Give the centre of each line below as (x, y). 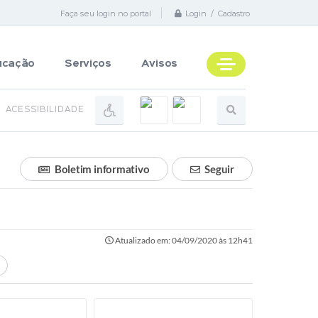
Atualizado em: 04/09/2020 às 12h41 (183, 240)
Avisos (159, 64)
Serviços (88, 64)
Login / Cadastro (218, 14)
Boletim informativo (102, 169)
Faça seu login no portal (106, 13)
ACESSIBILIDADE (45, 110)
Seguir (219, 169)
